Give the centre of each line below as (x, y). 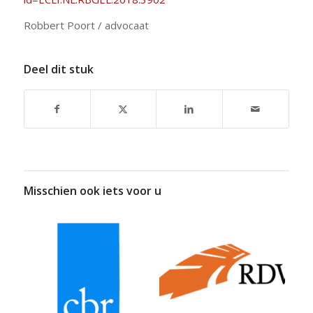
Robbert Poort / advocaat (86, 25)
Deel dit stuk (58, 69)
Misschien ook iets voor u (92, 190)
